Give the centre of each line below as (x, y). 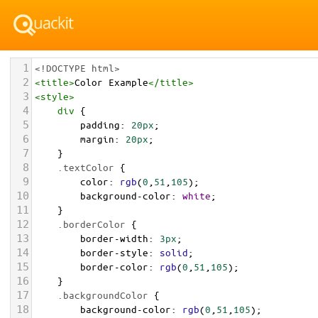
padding (100, 125)
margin (97, 139)
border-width (114, 238)
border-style (114, 252)
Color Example (111, 82)
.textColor (86, 167)
